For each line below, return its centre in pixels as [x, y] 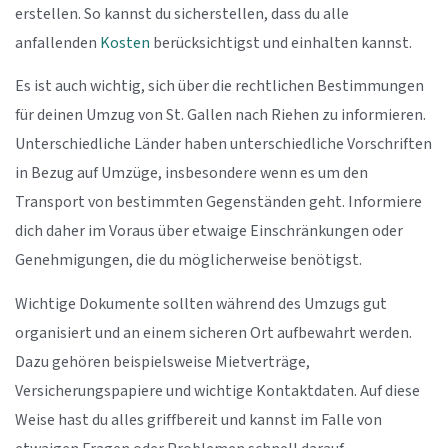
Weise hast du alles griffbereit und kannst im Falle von [198, 420]
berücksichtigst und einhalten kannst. [281, 43]
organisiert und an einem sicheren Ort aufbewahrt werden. [213, 333]
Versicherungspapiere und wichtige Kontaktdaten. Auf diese [217, 391]
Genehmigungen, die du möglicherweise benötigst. [188, 261]
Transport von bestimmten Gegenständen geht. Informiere [218, 203]
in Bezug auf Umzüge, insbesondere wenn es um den [191, 174]
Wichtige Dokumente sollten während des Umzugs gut [201, 304]
